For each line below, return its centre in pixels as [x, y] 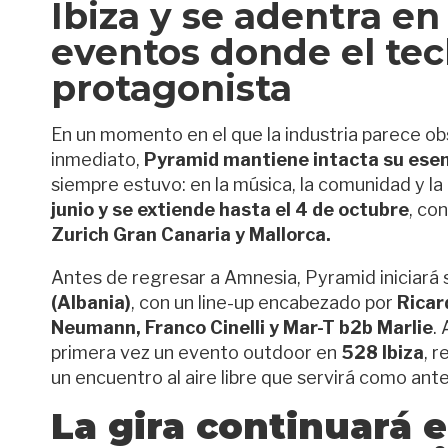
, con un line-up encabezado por [264, 302]
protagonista [171, 88]
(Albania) [91, 302]
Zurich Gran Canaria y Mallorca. [191, 234]
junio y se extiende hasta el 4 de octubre [230, 209]
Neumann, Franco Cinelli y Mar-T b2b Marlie [242, 327]
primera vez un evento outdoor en [196, 352]
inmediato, [97, 159]
